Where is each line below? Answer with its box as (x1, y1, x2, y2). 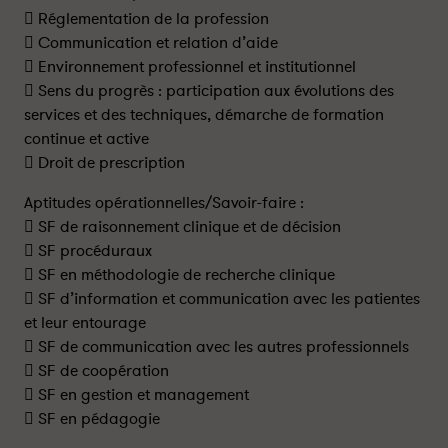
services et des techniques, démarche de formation (24, 104, 384, 126)
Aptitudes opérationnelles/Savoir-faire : (24, 192, 304, 214)
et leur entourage (24, 312, 146, 334)
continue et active (24, 128, 149, 150)
